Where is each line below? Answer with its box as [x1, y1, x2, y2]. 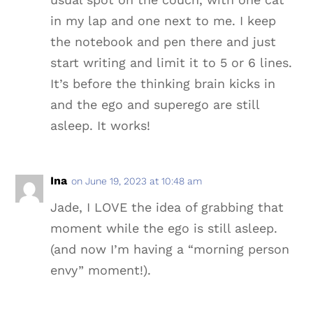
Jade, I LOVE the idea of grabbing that [50, 199, 284, 214]
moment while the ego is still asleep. [50, 220, 278, 235]
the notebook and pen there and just [50, 34, 277, 49]
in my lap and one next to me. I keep [50, 13, 277, 28]
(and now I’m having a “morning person [50, 241, 290, 256]
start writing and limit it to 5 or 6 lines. [50, 54, 293, 70]
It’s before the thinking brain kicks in [50, 75, 276, 91]
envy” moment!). [50, 262, 152, 277]
